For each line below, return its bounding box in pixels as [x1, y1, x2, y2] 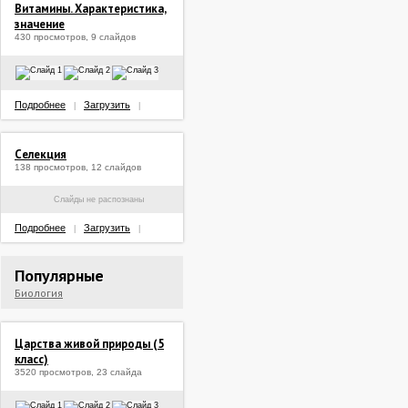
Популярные [15, 265, 104, 286]
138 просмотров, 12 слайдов [15, 162, 141, 172]
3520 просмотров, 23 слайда [15, 367, 142, 377]
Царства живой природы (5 [15, 336, 164, 352]
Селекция [15, 147, 66, 162]
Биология [15, 286, 63, 300]
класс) [15, 352, 48, 367]
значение [15, 16, 65, 32]
